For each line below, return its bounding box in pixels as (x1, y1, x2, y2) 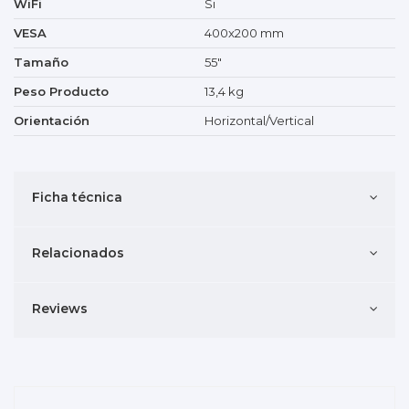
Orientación (14, 113, 89, 129)
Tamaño (14, 55, 68, 70)
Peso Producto (14, 84, 109, 100)
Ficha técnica (31, 190, 122, 205)
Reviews (31, 301, 88, 317)
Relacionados (31, 246, 124, 261)
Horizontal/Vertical (204, 113, 314, 129)
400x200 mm (204, 26, 284, 41)
